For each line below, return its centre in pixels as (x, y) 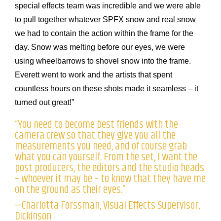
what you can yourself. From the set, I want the (106, 157)
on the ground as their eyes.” (70, 190)
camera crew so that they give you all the (95, 136)
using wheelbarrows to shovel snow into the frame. (103, 61)
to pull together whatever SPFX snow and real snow (105, 20)
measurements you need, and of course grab (101, 147)
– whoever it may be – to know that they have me (110, 179)
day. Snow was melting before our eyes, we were (100, 47)
